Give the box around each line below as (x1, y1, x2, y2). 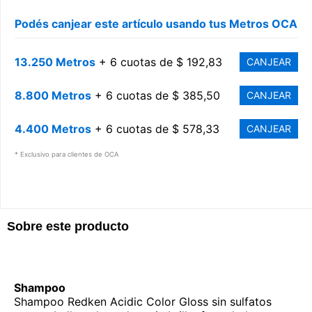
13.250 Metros (15, 55, 95, 70)
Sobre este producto (7, 219, 129, 234)
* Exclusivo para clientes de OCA (15, 150, 118, 159)
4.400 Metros (15, 122, 91, 136)
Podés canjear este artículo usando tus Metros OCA (15, 17, 297, 31)
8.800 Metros (15, 88, 91, 103)
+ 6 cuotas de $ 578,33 (91, 122, 219, 136)
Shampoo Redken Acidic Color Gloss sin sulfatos (14, 295, 272, 309)
